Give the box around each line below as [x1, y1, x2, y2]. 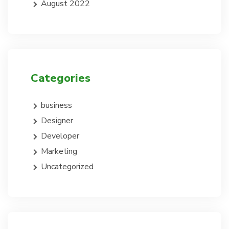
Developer [41, 130, 79, 142]
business [41, 100, 72, 111]
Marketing [41, 146, 77, 157]
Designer [41, 115, 73, 127]
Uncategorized [41, 161, 94, 173]
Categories [31, 71, 90, 86]
